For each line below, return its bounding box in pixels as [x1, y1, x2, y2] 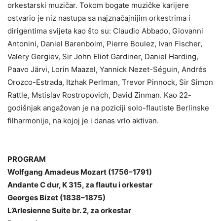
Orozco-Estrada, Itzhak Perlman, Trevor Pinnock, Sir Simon [7, 77, 213, 87]
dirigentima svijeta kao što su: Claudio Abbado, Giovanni [7, 26, 203, 36]
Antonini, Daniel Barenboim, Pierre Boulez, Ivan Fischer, [7, 39, 202, 49]
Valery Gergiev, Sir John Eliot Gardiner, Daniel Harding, [7, 52, 198, 62]
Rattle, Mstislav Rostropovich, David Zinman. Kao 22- [7, 90, 191, 100]
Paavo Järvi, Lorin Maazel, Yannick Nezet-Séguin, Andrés [7, 65, 207, 74]
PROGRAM [7, 154, 46, 164]
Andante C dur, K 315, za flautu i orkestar [7, 180, 152, 190]
